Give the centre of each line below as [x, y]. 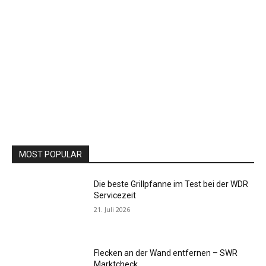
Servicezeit [115, 196]
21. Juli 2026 [112, 210]
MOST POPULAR [50, 155]
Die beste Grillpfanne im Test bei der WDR [171, 184]
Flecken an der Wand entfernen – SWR [166, 253]
